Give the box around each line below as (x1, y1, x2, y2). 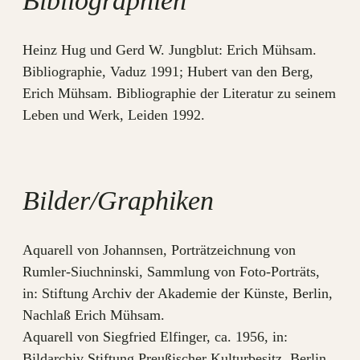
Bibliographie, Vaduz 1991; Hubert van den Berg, (22, 63, 313, 80)
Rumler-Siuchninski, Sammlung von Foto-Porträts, (22, 264, 320, 280)
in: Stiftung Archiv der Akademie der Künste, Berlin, (22, 285, 333, 302)
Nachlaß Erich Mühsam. (22, 307, 165, 324)
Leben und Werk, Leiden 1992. (22, 106, 205, 123)
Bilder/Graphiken (22, 186, 214, 216)
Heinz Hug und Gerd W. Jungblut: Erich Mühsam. (22, 41, 317, 58)
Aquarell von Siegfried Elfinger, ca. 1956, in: (22, 329, 288, 346)
